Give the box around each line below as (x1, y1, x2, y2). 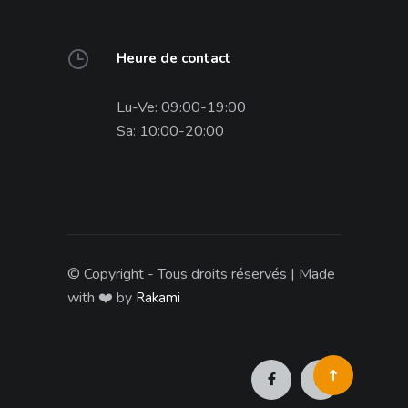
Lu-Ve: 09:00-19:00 (117, 97, 246, 117)
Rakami (136, 289, 180, 307)
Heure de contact (117, 49, 231, 67)
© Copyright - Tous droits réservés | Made (67, 264, 335, 284)
